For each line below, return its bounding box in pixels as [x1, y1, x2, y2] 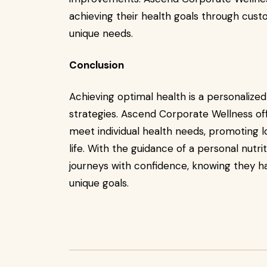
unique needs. [69, 27, 133, 40]
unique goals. [69, 176, 129, 190]
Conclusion [69, 58, 124, 72]
